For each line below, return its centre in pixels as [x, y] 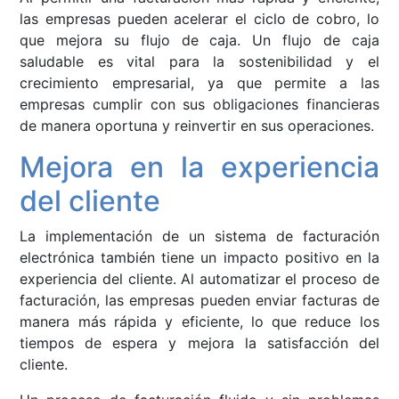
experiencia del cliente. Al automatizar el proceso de [199, 279]
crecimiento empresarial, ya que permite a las [199, 83]
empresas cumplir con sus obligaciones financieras [199, 105]
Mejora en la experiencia [199, 167]
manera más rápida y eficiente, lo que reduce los [199, 322]
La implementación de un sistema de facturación [199, 236]
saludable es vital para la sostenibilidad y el [199, 62]
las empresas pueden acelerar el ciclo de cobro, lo [199, 19]
